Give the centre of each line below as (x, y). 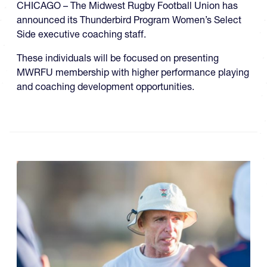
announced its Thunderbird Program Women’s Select (129, 20)
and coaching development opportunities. (105, 87)
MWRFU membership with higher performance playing (133, 72)
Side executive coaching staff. (81, 34)
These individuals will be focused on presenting (118, 58)
